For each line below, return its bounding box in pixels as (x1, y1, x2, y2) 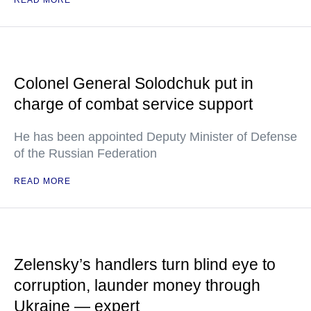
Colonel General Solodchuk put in (14, 74, 253, 92)
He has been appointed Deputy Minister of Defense (14, 130, 297, 144)
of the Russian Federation (14, 146, 157, 160)
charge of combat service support (14, 95, 253, 113)
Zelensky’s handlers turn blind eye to (14, 255, 276, 274)
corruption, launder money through (14, 276, 260, 294)
